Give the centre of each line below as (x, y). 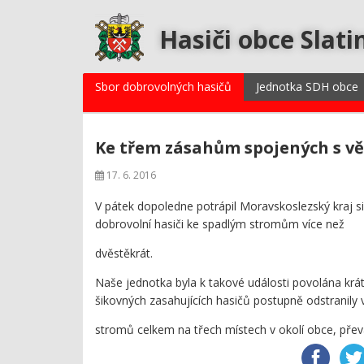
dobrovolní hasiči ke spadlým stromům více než (220, 224)
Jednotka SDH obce (307, 87)
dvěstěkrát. (124, 253)
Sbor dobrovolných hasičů (163, 87)
